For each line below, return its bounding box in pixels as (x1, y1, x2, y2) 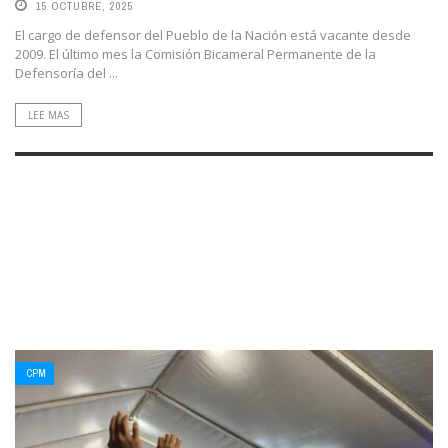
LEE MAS (28, 107, 69, 122)
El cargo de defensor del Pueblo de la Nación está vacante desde (15, 25, 411, 44)
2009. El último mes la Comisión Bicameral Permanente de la (15, 44, 376, 63)
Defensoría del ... (15, 63, 118, 82)
